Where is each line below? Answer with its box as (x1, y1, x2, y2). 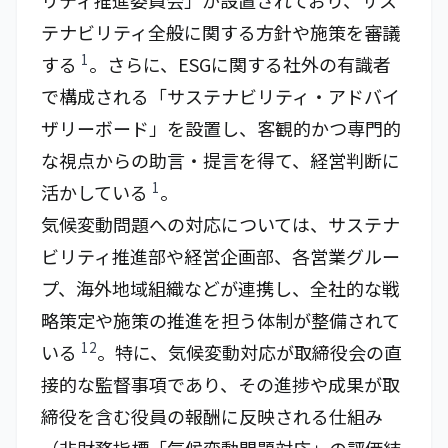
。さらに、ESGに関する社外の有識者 (89, 51, 391, 77)
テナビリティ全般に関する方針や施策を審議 (41, 19, 400, 45)
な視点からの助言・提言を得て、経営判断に (41, 147, 400, 173)
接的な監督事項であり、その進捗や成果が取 (41, 371, 400, 397)
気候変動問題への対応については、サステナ (41, 211, 400, 237)
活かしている (41, 179, 152, 205)
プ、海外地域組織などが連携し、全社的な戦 (41, 275, 400, 301)
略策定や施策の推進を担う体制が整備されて (41, 307, 400, 333)
